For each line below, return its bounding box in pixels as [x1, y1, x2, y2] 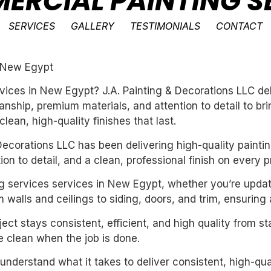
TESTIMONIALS [130, 20, 201, 32]
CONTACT [216, 20, 263, 32]
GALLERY [71, 20, 115, 32]
